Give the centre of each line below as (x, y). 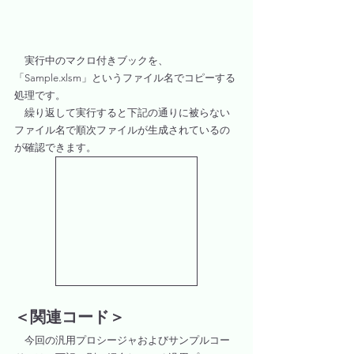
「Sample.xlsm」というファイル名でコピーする (125, 78)
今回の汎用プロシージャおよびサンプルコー (122, 341)
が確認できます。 (55, 148)
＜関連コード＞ (70, 317)
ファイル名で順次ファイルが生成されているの (122, 130)
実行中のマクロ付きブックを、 (91, 61)
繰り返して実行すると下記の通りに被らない (122, 113)
